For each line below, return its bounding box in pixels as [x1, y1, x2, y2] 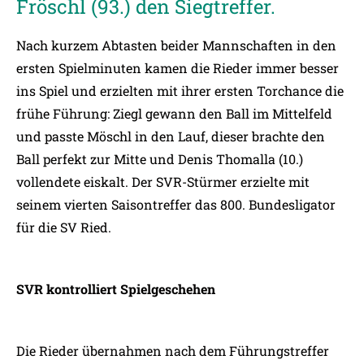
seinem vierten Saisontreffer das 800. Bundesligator [16, 196, 336, 213]
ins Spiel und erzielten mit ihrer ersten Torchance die [16, 82, 344, 99]
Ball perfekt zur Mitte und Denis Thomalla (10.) [16, 150, 303, 167]
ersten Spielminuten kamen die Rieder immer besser [16, 59, 339, 76]
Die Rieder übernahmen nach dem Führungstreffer [16, 342, 329, 359]
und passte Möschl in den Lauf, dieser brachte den [16, 128, 325, 145]
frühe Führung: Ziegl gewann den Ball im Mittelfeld [16, 105, 332, 122]
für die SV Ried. [16, 219, 111, 236]
